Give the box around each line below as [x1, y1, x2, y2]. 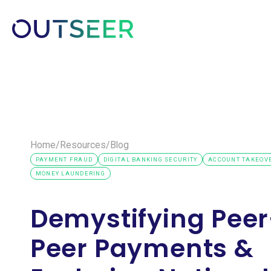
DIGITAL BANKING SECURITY [103, 156, 198, 163]
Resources [59, 139, 106, 151]
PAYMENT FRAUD [35, 156, 93, 163]
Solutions [178, 22, 220, 35]
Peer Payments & [30, 230, 254, 266]
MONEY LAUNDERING [35, 170, 105, 177]
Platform [134, 22, 174, 35]
